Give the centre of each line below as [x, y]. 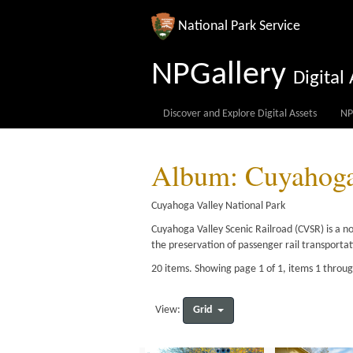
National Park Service [239, 26]
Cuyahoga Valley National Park [218, 206]
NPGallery [219, 75]
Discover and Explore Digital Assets [240, 114]
